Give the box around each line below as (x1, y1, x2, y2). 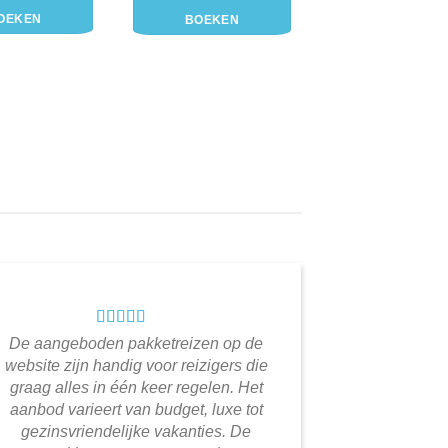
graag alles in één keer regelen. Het (9, 379, 263, 397)
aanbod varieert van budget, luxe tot (9, 401, 263, 419)
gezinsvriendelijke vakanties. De (21, 423, 251, 441)
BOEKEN (185, 14, 240, 27)
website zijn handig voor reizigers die (4, 357, 268, 375)
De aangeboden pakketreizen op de (9, 335, 263, 353)
